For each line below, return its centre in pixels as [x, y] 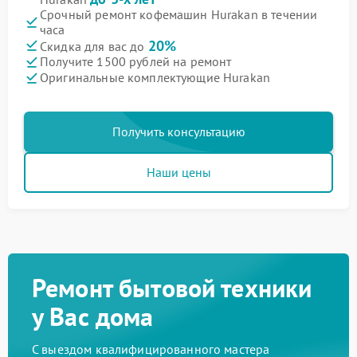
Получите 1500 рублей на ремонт [136, 62]
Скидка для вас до [94, 46]
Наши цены [178, 172]
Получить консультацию [178, 131]
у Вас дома [93, 316]
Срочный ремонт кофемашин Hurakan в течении [179, 14]
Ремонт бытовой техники [172, 287]
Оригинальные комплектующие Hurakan [155, 78]
